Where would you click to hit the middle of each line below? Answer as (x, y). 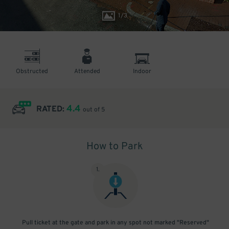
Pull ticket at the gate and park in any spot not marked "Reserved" (116, 223)
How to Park (114, 147)
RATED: (51, 109)
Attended (87, 72)
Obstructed (32, 72)
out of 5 (94, 110)
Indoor (142, 72)
